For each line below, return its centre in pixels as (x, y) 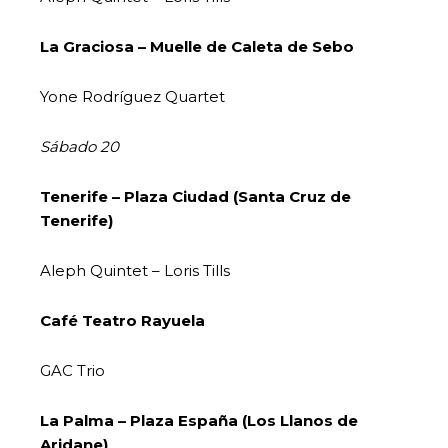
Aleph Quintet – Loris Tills (135, 270)
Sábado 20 (79, 146)
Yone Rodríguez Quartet (132, 96)
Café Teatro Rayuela (122, 320)
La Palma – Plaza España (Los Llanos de (199, 420)
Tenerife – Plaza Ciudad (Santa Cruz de (195, 196)
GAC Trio (72, 370)
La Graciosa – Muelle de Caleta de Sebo (197, 46)
